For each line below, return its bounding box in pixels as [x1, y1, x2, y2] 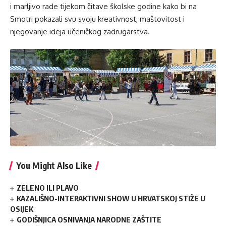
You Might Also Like [16, 160, 92, 172]
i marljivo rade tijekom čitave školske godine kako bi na [10, 1, 197, 11]
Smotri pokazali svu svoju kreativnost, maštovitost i [10, 14, 185, 24]
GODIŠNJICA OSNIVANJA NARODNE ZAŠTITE [17, 215, 162, 224]
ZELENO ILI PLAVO [17, 183, 79, 193]
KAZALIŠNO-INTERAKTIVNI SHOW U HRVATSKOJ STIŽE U [17, 194, 206, 203]
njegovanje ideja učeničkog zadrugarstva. [10, 26, 150, 36]
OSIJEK [10, 204, 33, 214]
